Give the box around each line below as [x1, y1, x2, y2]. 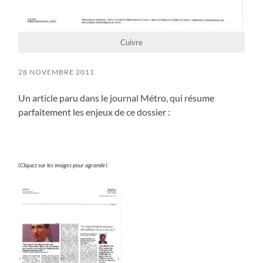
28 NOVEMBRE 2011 [18, 68, 95, 77]
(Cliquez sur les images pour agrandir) [18, 161, 108, 169]
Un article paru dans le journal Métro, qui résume [18, 92, 215, 104]
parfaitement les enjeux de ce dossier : [18, 106, 171, 118]
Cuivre [120, 38, 143, 48]
